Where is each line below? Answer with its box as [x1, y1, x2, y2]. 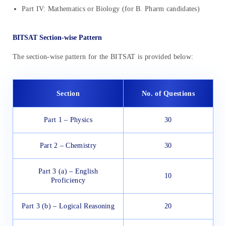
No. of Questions [142, 90, 195, 98]
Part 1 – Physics [44, 116, 92, 124]
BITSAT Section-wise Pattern [13, 34, 102, 42]
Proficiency [50, 177, 86, 185]
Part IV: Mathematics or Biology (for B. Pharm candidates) [22, 5, 200, 13]
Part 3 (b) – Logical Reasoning [22, 202, 115, 210]
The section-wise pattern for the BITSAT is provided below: [13, 53, 194, 61]
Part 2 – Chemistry [39, 142, 97, 150]
